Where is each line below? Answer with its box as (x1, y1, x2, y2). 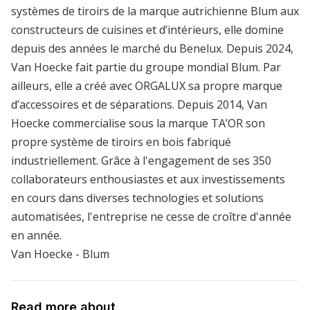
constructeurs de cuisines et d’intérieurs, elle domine (11, 21, 284, 37)
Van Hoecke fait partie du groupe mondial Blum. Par (11, 59, 281, 75)
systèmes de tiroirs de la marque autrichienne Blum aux (11, 3, 299, 19)
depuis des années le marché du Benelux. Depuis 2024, (11, 40, 293, 56)
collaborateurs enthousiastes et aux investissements (11, 171, 285, 187)
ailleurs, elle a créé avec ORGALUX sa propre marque (11, 77, 282, 93)
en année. (11, 227, 62, 243)
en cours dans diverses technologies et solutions (11, 190, 264, 206)
